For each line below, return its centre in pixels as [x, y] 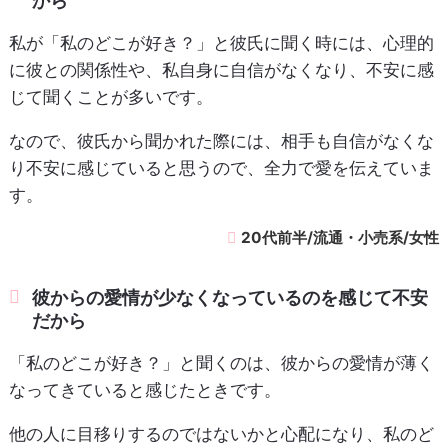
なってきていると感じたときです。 [144, 389]
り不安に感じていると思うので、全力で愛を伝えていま [221, 167]
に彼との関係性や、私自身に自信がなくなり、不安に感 [221, 69]
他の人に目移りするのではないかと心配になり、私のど [221, 433]
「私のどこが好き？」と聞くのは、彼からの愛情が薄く [221, 362]
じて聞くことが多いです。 [110, 96]
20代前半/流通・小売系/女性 [340, 237]
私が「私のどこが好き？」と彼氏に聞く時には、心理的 [221, 42]
